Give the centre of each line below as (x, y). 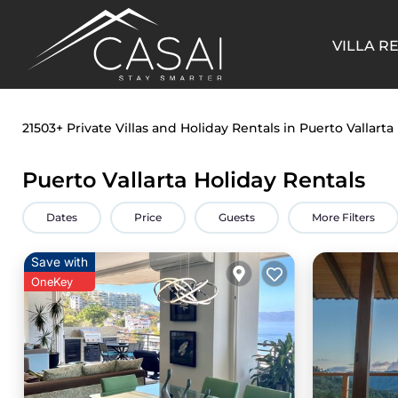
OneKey (52, 282)
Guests (237, 217)
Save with (60, 262)
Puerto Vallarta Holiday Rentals (194, 180)
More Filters (343, 217)
